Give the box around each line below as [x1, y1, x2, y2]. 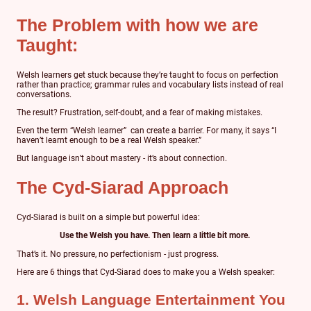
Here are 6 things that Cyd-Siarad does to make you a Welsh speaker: [17, 267, 275, 277]
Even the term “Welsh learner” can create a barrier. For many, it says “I [17, 126, 276, 136]
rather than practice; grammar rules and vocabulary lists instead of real [17, 79, 283, 90]
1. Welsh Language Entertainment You [17, 292, 285, 309]
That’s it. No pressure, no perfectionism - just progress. [17, 249, 219, 259]
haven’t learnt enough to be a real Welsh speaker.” [17, 135, 201, 146]
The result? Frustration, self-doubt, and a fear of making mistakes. [17, 107, 262, 117]
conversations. [17, 89, 74, 99]
